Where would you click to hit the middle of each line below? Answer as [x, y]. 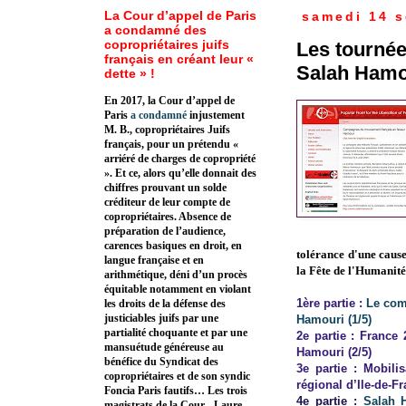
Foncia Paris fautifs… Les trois [176, 391]
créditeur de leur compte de [167, 203]
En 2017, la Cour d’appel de [169, 101]
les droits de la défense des [165, 304]
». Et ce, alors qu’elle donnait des [180, 174]
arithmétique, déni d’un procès [176, 275]
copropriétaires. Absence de [168, 217]
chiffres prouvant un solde [165, 188]
